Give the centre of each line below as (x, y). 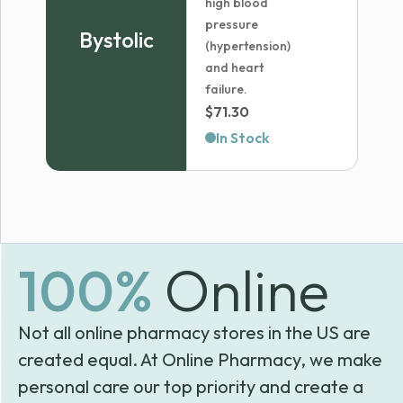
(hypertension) (248, 46)
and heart (235, 67)
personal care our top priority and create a (191, 386)
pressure (232, 24)
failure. (227, 89)
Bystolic (116, 40)
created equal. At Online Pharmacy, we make (200, 359)
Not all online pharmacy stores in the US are (194, 332)
